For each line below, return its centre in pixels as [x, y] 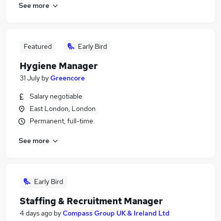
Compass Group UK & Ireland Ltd [116, 213]
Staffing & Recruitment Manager [91, 201]
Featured [37, 46]
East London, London [63, 109]
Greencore [68, 78]
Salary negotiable [56, 96]
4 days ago [36, 213]
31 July [30, 78]
